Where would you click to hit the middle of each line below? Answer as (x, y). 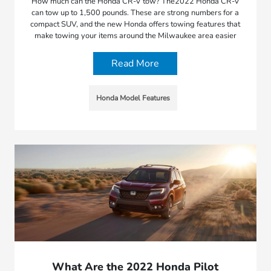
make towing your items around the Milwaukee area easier (135, 35)
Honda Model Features (133, 98)
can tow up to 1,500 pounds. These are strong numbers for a (135, 12)
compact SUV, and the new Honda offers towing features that (135, 24)
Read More (135, 63)
